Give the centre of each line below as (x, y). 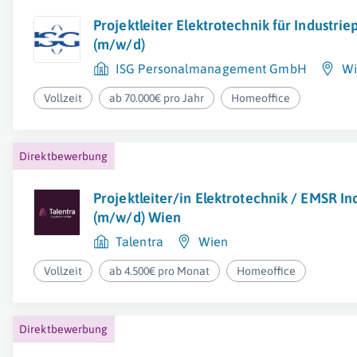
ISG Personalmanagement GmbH (211, 69)
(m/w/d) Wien (137, 217)
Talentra (139, 241)
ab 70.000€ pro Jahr (157, 98)
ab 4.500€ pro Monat (160, 271)
